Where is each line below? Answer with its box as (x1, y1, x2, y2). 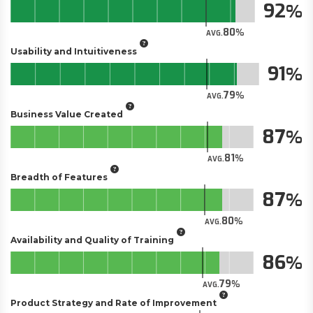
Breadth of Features (10, 171, 108, 182)
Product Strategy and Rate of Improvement (10, 297, 217, 308)
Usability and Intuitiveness (10, 45, 137, 57)
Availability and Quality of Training (10, 234, 174, 245)
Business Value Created (10, 108, 123, 119)
